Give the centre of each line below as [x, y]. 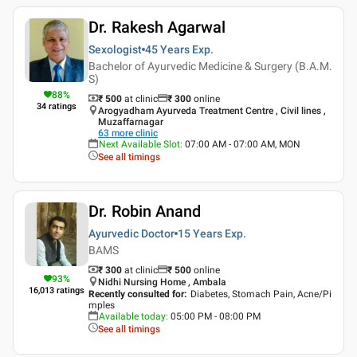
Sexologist [115, 49]
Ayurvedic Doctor [131, 233]
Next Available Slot [139, 144]
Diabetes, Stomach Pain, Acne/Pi [261, 294]
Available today [132, 316]
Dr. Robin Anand [145, 211]
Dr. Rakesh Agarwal [157, 27]
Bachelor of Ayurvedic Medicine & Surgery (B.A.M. [210, 66]
